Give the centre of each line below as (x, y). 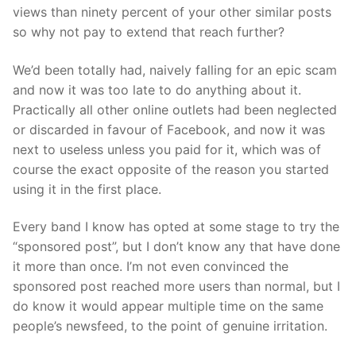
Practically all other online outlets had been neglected (175, 109)
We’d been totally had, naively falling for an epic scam (175, 70)
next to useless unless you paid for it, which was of (167, 149)
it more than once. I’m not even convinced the (151, 267)
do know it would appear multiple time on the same (168, 306)
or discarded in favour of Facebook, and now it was (169, 129)
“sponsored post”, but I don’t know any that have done (176, 247)
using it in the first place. (87, 189)
